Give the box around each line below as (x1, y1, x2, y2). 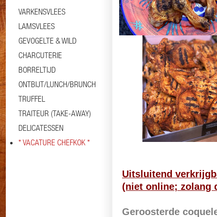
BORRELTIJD (18, 65, 56, 75)
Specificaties (174, 114, 207, 121)
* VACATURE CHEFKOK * (18, 138, 90, 147)
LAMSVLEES (18, 21, 55, 31)
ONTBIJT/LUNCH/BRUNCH (18, 79, 96, 89)
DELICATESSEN (18, 123, 63, 133)
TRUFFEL (18, 94, 45, 104)
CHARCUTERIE (18, 50, 62, 60)
